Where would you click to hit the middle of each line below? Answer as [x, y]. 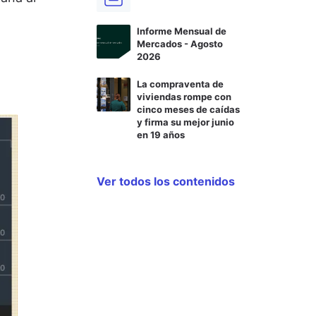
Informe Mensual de [182, 31]
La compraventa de [180, 84]
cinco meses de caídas [188, 109]
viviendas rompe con [184, 97]
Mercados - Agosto [180, 44]
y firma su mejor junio [186, 122]
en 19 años [161, 135]
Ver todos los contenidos [166, 181]
